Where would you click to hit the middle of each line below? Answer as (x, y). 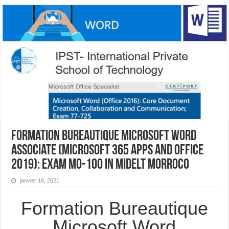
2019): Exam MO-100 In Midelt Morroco (100, 165)
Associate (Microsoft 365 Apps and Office (108, 151)
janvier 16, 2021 (40, 180)
